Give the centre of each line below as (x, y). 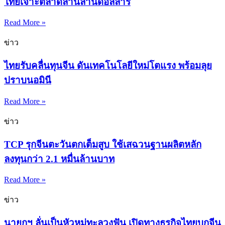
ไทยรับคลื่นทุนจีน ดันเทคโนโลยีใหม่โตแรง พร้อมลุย (108, 66)
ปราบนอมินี (28, 80)
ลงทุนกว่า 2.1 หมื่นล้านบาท (59, 159)
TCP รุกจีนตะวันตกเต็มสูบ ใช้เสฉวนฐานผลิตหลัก (103, 144)
